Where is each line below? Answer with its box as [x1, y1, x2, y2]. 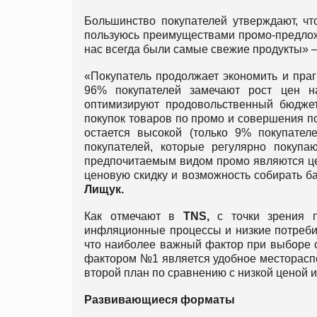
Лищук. [84, 183, 124, 195]
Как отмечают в [84, 209, 183, 222]
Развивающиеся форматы [84, 293, 235, 306]
